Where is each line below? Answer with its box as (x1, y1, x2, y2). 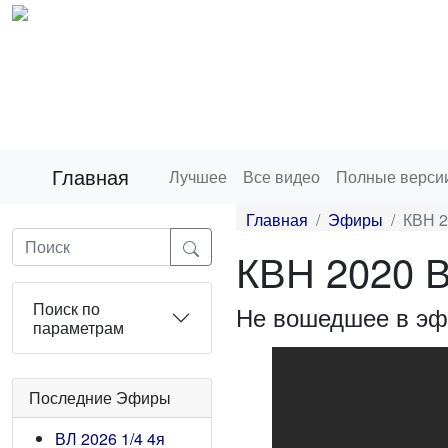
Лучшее (169, 165, 227, 188)
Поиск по (33, 297, 100, 320)
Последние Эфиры (29, 386, 171, 409)
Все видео (243, 165, 320, 188)
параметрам (33, 316, 124, 339)
